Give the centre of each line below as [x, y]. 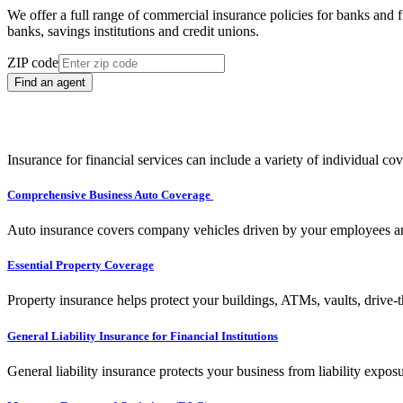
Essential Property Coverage [81, 265]
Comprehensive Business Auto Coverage [110, 194]
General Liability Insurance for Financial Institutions [143, 336]
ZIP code [33, 62]
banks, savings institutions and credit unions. [133, 31]
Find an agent [50, 82]
